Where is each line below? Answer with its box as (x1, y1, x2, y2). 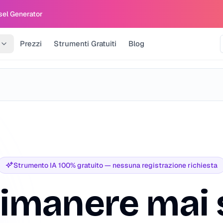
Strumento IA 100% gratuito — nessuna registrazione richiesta (13, 161, 218, 170)
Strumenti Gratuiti (54, 39, 116, 48)
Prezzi (20, 39, 42, 48)
